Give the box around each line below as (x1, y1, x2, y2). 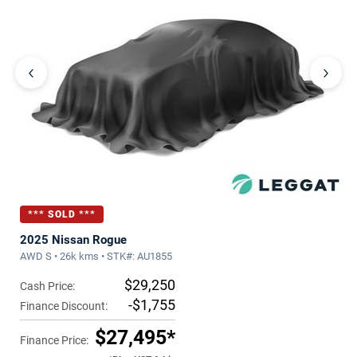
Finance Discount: (20, 300, 108, 313)
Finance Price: (20, 334, 88, 347)
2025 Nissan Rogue (20, 233, 127, 248)
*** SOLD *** (28, 209, 96, 221)
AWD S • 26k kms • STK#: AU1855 (20, 250, 172, 263)
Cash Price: (20, 280, 75, 293)
